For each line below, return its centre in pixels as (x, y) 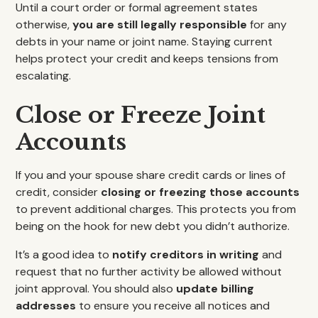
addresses (46, 306)
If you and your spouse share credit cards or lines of (151, 175)
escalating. (44, 76)
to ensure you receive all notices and (173, 306)
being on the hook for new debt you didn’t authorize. (153, 226)
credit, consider (59, 192)
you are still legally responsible (160, 24)
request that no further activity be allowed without (149, 272)
